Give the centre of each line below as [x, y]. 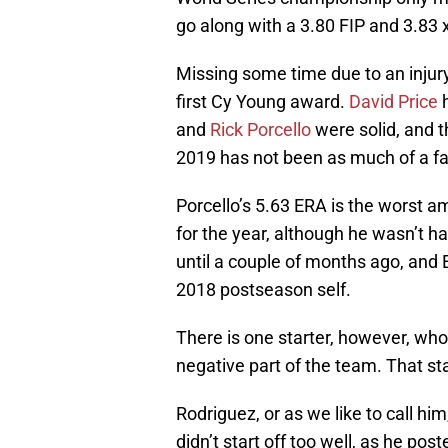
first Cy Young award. [262, 102]
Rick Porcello [260, 130]
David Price [393, 102]
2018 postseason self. [263, 290]
